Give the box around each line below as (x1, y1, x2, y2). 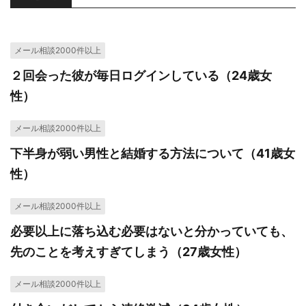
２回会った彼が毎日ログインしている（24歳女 (10, 68, 272, 83)
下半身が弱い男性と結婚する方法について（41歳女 (10, 146, 295, 161)
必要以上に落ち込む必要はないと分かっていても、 (10, 224, 293, 238)
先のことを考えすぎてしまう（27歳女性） (10, 245, 247, 259)
